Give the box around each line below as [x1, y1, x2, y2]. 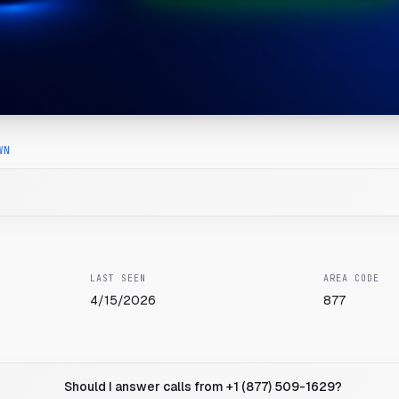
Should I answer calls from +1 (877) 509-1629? [64, 379, 343, 395]
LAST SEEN [90, 273, 147, 284]
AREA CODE [322, 273, 379, 284]
